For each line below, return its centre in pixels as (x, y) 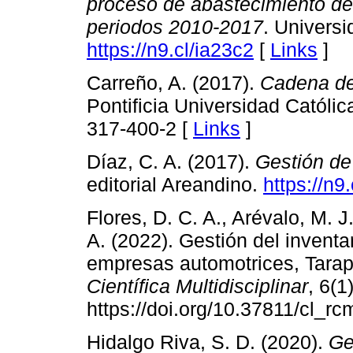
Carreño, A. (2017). (173, 82)
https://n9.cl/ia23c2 (170, 49)
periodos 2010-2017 (175, 26)
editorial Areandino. (175, 185)
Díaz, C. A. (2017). (171, 162)
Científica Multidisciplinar (197, 286)
